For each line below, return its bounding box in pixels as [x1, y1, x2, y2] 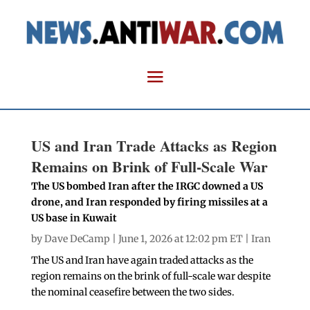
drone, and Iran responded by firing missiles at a [30, 196, 268, 209]
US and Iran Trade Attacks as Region [30, 134, 277, 158]
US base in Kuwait [30, 212, 117, 225]
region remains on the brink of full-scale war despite [30, 270, 271, 283]
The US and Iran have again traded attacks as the [30, 254, 253, 267]
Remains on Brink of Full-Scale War [30, 155, 268, 179]
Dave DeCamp [44, 232, 110, 246]
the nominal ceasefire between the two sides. [30, 286, 235, 299]
